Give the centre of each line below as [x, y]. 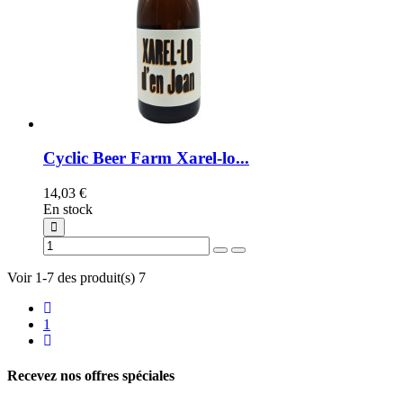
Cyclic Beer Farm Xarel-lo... [146, 158]
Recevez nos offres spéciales [91, 376]
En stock [68, 210]
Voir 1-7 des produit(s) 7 [76, 278]
